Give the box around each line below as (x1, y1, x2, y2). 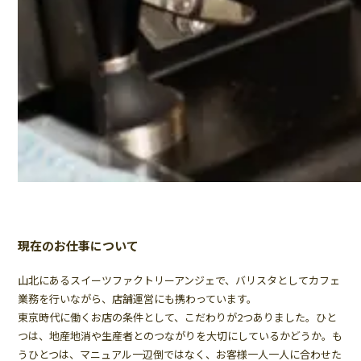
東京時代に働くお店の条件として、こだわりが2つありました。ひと (18, 309, 338, 326)
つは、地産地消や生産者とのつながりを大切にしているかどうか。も (18, 328, 343, 344)
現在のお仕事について (18, 237, 139, 255)
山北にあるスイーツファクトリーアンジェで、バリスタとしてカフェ (18, 272, 341, 288)
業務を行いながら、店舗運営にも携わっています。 (18, 291, 258, 307)
